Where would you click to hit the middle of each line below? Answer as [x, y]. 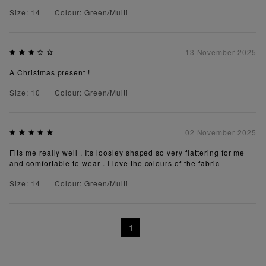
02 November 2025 [221, 132]
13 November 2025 [221, 52]
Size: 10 [25, 92]
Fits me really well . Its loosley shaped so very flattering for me [127, 152]
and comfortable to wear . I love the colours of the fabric [115, 163]
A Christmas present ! [50, 72]
